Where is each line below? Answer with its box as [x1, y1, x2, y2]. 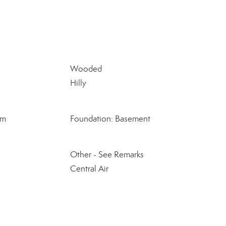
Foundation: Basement [70, 114, 150, 124]
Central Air [70, 163, 108, 174]
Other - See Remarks [70, 149, 144, 160]
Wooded [70, 64, 102, 74]
